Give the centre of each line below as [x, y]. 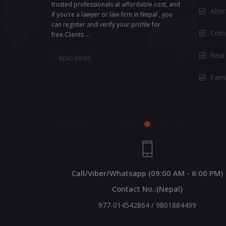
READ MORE [75, 58]
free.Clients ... [71, 34]
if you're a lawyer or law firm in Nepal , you [112, 14]
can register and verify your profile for [106, 24]
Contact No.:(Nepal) [147, 188]
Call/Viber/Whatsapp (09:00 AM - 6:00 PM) [147, 173]
